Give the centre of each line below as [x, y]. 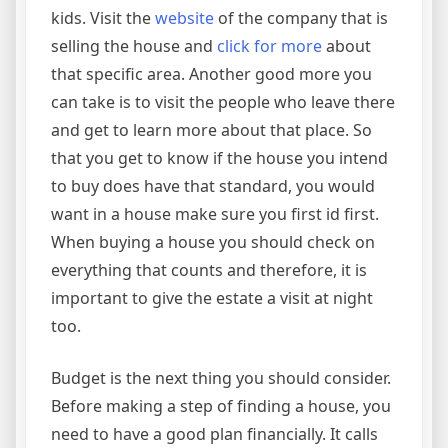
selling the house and [134, 46]
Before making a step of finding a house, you [221, 406]
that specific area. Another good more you [211, 74]
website [184, 18]
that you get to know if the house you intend [219, 158]
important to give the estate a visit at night [212, 298]
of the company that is [301, 18]
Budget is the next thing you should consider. [221, 378]
